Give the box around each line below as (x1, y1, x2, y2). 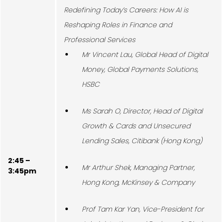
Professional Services (64, 34, 135, 45)
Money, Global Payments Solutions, (82, 64, 198, 74)
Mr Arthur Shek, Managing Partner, (82, 162, 195, 172)
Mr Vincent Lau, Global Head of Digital (82, 49, 208, 59)
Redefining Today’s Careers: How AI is (64, 4, 188, 15)
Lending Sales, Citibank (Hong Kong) (82, 135, 202, 146)
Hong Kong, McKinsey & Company (82, 177, 195, 187)
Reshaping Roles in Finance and (64, 19, 172, 30)
